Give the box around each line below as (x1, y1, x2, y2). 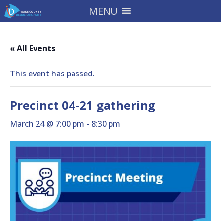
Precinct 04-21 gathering (10, 97, 155, 113)
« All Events (10, 43, 55, 54)
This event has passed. (10, 68, 95, 79)
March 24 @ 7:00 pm (10, 118, 84, 129)
